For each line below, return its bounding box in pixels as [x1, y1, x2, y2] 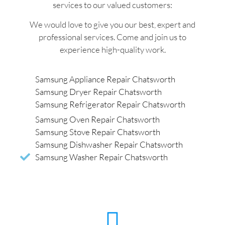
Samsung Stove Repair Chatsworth [35, 127, 160, 138]
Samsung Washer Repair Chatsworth [35, 152, 168, 163]
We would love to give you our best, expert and [30, 19, 195, 30]
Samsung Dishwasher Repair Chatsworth [35, 139, 183, 150]
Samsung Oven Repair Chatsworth [35, 114, 160, 125]
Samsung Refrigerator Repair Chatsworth [35, 99, 185, 110]
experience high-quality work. [59, 44, 166, 55]
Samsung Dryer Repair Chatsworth [35, 86, 162, 97]
